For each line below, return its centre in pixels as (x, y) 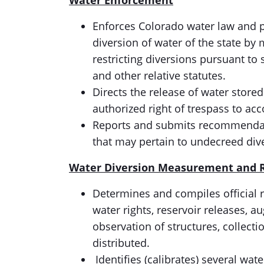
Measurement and (209, 167)
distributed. (127, 243)
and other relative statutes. (161, 75)
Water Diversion (113, 167)
